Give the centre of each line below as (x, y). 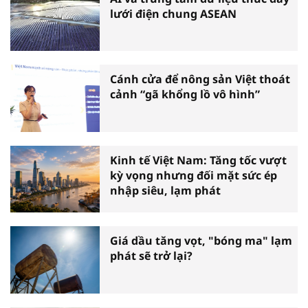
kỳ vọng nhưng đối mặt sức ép (194, 175)
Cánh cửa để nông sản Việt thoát (200, 79)
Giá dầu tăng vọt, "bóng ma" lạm (201, 241)
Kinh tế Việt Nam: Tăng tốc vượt (198, 160)
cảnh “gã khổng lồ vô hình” (185, 95)
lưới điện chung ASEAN (173, 13)
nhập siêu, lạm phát (165, 190)
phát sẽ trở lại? (151, 256)
